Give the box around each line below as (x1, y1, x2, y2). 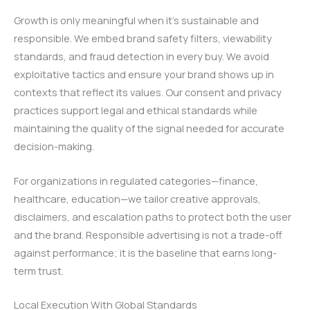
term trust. (14, 263, 64, 277)
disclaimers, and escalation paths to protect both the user (14, 209, 291, 224)
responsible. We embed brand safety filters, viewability (14, 31, 272, 46)
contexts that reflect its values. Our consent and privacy (14, 85, 282, 100)
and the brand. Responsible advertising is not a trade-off (14, 227, 282, 241)
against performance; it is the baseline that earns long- (14, 245, 277, 259)
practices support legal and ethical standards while (14, 103, 257, 118)
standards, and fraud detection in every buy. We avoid (14, 49, 269, 64)
